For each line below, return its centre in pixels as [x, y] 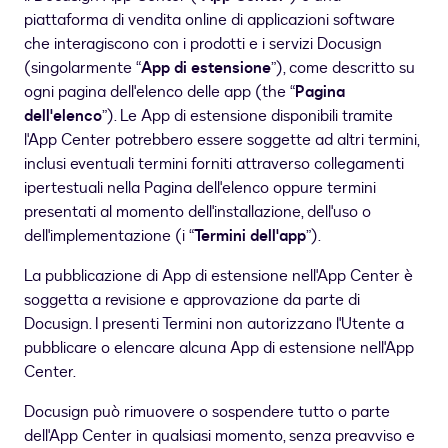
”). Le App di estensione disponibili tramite [247, 116]
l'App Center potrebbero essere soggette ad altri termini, [221, 140]
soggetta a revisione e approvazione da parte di [192, 300]
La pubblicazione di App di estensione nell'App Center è [218, 276]
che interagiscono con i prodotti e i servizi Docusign [203, 44]
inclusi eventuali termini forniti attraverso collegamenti [214, 164]
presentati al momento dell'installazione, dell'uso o [197, 212]
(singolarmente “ [82, 68]
